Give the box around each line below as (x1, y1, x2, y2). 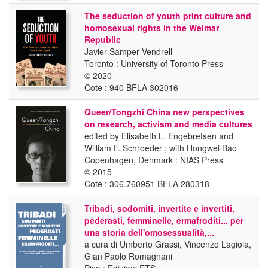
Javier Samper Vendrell (84, 45, 172, 57)
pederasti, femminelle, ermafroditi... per (84, 214, 243, 226)
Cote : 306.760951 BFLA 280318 (84, 178, 209, 190)
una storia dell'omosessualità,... (84, 226, 214, 238)
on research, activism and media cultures (84, 118, 252, 130)
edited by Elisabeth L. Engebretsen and (84, 130, 233, 142)
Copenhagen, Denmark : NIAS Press (84, 154, 223, 166)
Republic (84, 33, 121, 45)
